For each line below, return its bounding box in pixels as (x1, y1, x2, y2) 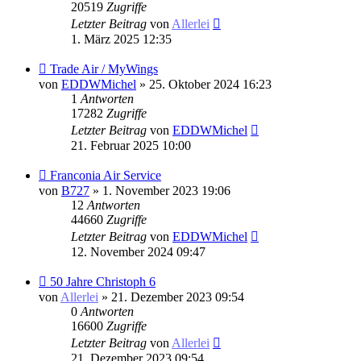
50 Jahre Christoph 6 (50, 274, 156, 288)
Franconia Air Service (50, 168, 161, 182)
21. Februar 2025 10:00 (71, 138, 191, 152)
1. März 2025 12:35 (71, 31, 172, 46)
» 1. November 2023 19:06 (89, 183, 230, 197)
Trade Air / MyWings (50, 61, 158, 76)
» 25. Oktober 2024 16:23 (136, 77, 272, 91)
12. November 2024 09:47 (71, 244, 205, 259)
